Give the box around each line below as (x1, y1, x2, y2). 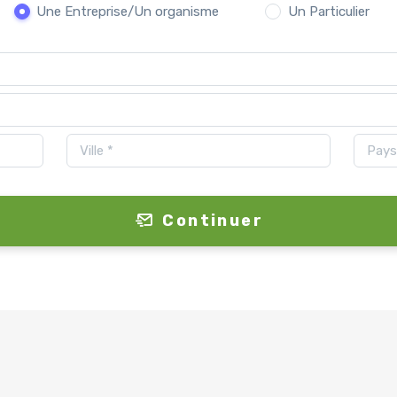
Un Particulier (287, 3, 370, 19)
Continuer (162, 210, 263, 230)
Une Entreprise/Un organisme (36, 3, 219, 19)
